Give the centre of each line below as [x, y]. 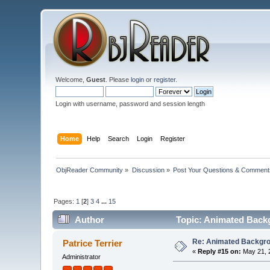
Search [118, 138]
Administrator [82, 257]
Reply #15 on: [220, 252]
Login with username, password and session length [130, 104]
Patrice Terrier [92, 243]
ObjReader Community [90, 170]
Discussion [148, 170]
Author [89, 220]
